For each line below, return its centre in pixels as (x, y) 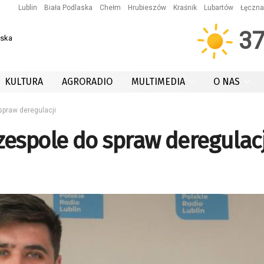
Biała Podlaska (68, 8)
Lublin (28, 8)
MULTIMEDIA (158, 82)
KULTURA (24, 82)
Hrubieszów (147, 8)
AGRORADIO (87, 82)
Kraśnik (185, 8)
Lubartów (219, 8)
